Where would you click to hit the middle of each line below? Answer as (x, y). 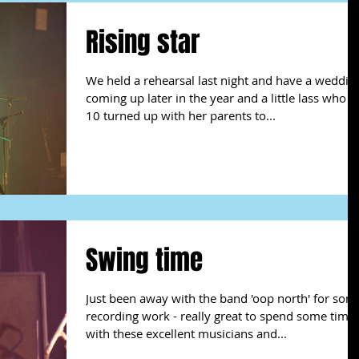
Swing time (144, 260)
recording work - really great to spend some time (220, 315)
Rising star (143, 42)
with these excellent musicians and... (186, 333)
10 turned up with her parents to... (181, 116)
